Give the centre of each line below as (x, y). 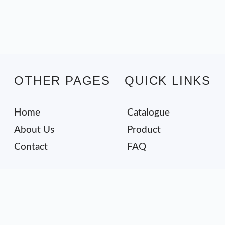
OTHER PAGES (62, 81)
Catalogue (149, 113)
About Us (34, 130)
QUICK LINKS (168, 81)
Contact (31, 147)
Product (144, 130)
